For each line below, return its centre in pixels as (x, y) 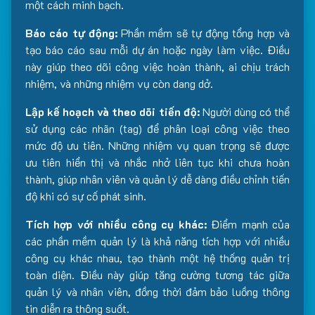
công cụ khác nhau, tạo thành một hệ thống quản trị (157, 258)
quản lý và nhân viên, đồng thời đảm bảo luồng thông (157, 291)
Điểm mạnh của (248, 224)
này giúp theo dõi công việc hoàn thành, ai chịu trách (157, 66)
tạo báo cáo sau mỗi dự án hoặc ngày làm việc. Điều (157, 50)
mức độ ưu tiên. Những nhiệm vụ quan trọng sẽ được (157, 145)
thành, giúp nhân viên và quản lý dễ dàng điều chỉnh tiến (157, 179)
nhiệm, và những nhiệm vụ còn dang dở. (119, 83)
